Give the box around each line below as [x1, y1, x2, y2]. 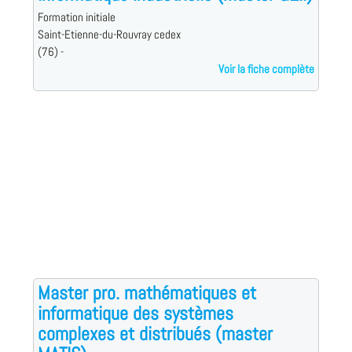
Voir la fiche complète [218, 61, 315, 78]
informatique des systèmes [37, 301, 233, 326]
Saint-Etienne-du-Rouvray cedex [37, 27, 181, 43]
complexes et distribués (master [37, 321, 273, 346]
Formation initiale [37, 9, 115, 26]
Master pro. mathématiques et [37, 280, 256, 306]
